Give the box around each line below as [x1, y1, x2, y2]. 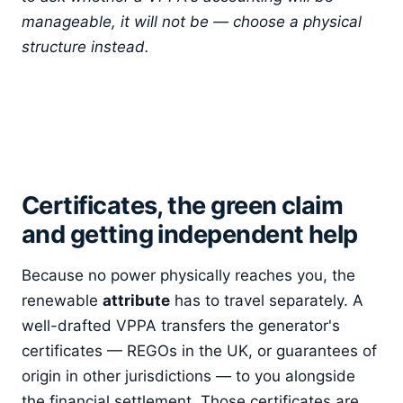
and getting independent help [22, 219, 358, 249]
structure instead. [22, 38, 149, 57]
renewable [22, 291, 103, 309]
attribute [103, 291, 170, 309]
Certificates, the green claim [22, 190, 344, 220]
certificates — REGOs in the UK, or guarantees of [22, 341, 377, 360]
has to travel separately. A [170, 291, 363, 309]
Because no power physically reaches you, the [22, 265, 355, 284]
